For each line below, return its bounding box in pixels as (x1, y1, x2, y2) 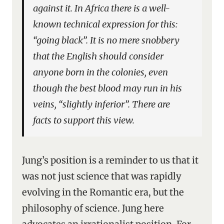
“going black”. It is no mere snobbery (33, 34, 180, 46)
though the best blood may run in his (33, 82, 182, 94)
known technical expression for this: (33, 18, 178, 30)
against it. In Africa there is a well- (33, 2, 170, 14)
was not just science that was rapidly (22, 170, 181, 182)
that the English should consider (33, 50, 164, 62)
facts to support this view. (33, 114, 135, 126)
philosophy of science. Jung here (22, 202, 164, 214)
